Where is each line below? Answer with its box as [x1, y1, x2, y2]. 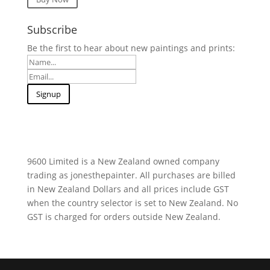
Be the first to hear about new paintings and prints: [27, 42, 235, 54]
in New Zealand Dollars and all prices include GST [27, 183, 229, 195]
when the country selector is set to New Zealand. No [27, 196, 238, 209]
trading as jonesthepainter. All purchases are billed [27, 169, 236, 181]
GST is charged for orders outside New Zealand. [27, 210, 221, 222]
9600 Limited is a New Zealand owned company [27, 155, 219, 167]
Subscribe [27, 22, 77, 37]
